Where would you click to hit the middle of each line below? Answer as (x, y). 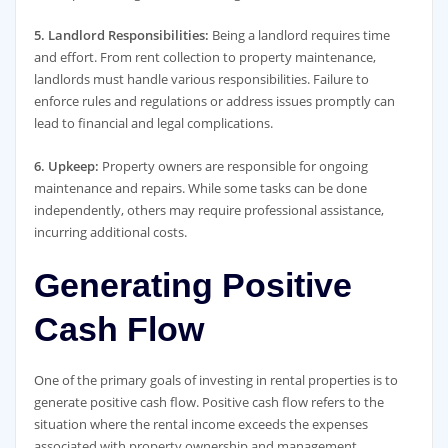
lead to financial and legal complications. (153, 123)
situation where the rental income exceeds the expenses (200, 424)
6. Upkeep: (66, 165)
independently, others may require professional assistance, (208, 209)
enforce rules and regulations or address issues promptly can (214, 101)
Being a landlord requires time (299, 35)
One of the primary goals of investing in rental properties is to (215, 380)
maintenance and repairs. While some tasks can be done (200, 187)
